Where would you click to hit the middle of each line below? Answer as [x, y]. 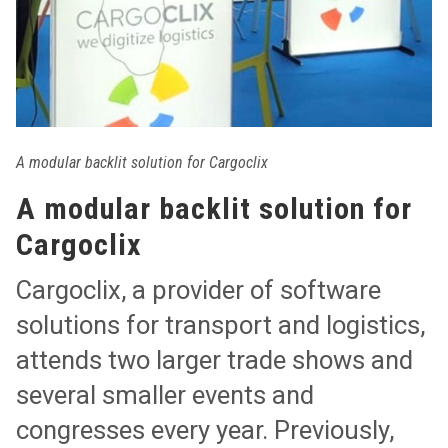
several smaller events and [165, 395]
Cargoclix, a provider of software [199, 290]
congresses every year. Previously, [205, 430]
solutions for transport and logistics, [221, 325]
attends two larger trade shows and [215, 360]
